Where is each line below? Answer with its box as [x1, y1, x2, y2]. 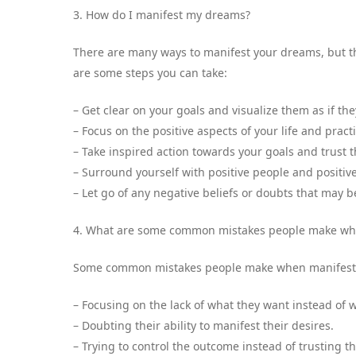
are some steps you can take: [73, 65, 227, 81]
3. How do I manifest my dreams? [73, 7, 250, 23]
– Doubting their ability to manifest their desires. [73, 318, 334, 334]
